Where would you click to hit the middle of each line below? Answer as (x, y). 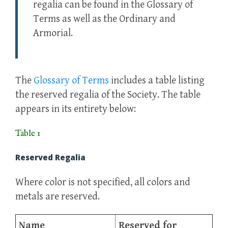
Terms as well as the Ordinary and (104, 19)
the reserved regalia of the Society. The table (108, 95)
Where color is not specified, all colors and (103, 183)
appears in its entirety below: (76, 109)
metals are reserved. (58, 197)
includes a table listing (157, 81)
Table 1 (28, 134)
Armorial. (53, 34)
